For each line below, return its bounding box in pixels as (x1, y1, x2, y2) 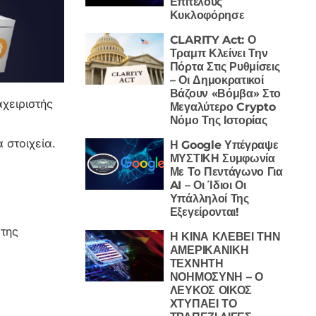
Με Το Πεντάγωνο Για (169, 164, 283, 178)
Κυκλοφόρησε (169, 8, 245, 22)
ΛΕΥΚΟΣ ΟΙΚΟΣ (169, 283, 252, 297)
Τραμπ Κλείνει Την (169, 46, 268, 60)
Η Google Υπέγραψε (169, 138, 279, 152)
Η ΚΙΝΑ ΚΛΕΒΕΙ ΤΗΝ (169, 229, 281, 243)
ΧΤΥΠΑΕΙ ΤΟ (169, 296, 237, 310)
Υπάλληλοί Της (169, 191, 249, 205)
